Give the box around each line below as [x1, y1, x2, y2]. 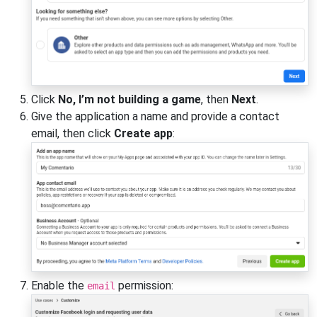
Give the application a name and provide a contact [31, 109, 279, 123]
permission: [115, 279, 173, 293]
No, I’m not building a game [58, 92, 201, 106]
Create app [114, 126, 173, 140]
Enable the [31, 279, 87, 293]
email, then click [31, 126, 114, 140]
